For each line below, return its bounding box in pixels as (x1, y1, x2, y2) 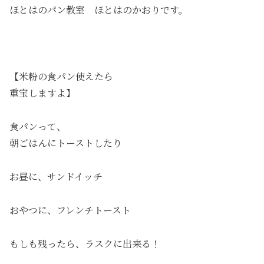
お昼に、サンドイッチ (9, 170, 103, 184)
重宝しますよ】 (9, 86, 75, 100)
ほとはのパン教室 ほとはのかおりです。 (9, 2, 188, 16)
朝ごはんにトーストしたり (9, 136, 122, 150)
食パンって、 (9, 120, 66, 134)
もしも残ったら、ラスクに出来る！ (9, 236, 160, 250)
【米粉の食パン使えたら (9, 70, 113, 84)
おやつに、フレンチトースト (9, 203, 131, 217)
